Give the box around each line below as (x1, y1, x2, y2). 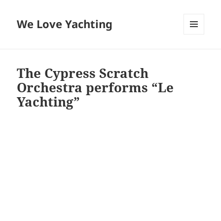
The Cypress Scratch (17, 64, 149, 82)
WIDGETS (184, 51, 212, 60)
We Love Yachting (17, 16, 113, 32)
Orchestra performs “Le (17, 78, 174, 97)
